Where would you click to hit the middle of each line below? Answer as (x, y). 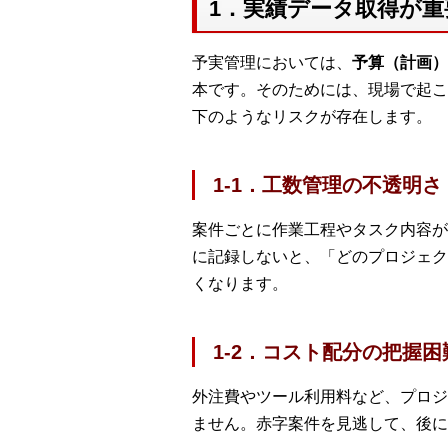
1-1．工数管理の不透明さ (327, 184)
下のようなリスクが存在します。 (312, 116)
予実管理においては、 (272, 62)
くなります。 (240, 283)
